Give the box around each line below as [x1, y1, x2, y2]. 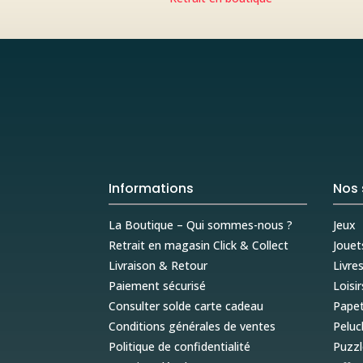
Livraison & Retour [109, 257, 208, 273]
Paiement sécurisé [109, 277, 207, 293]
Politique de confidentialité [109, 338, 251, 354]
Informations [109, 178, 194, 198]
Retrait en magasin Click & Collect [109, 237, 289, 253]
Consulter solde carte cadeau [109, 297, 264, 314]
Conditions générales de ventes [109, 318, 276, 334]
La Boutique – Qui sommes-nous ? [109, 216, 293, 233]
